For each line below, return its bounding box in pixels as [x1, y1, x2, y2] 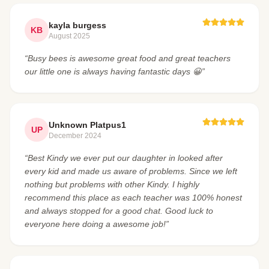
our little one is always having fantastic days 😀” [25, 67, 205, 77]
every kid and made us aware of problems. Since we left [25, 166, 237, 177]
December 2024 [49, 131, 101, 141]
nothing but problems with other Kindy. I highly [25, 180, 199, 190]
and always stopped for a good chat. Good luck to [25, 206, 213, 216]
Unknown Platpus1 [49, 120, 126, 130]
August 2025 [49, 32, 90, 41]
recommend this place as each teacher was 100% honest [25, 193, 242, 203]
